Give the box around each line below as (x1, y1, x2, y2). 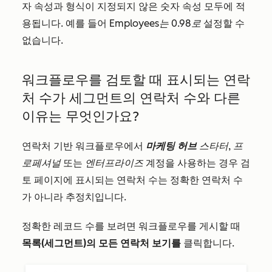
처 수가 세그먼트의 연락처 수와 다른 (22, 90, 240, 106)
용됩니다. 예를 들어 (22, 18, 109, 29)
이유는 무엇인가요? (22, 108, 139, 124)
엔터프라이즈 (85, 157, 143, 169)
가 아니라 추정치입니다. (22, 191, 126, 203)
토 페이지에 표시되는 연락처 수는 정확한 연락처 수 (22, 174, 243, 186)
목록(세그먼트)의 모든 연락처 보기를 (22, 237, 181, 249)
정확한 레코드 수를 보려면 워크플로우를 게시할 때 (22, 220, 240, 232)
